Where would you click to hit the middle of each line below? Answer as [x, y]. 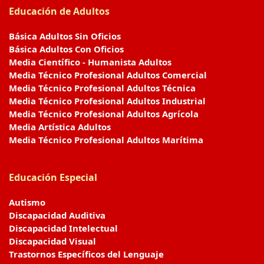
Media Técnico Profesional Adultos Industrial [107, 100]
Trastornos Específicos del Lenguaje [86, 254]
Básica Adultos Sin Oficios [65, 36]
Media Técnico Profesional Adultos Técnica [102, 88]
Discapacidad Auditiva [57, 215]
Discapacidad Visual [52, 241]
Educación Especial [53, 177]
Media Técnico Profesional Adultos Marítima [106, 139]
